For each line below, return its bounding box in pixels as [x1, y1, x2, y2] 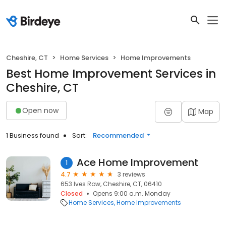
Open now [22, 105, 59, 116]
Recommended [93, 131, 144, 140]
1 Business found [6, 131, 59, 140]
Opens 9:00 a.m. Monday [93, 189, 171, 198]
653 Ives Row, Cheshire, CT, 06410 [61, 180, 162, 188]
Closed [61, 189, 83, 198]
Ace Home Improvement [77, 155, 198, 169]
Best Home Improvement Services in [6, 66, 216, 82]
